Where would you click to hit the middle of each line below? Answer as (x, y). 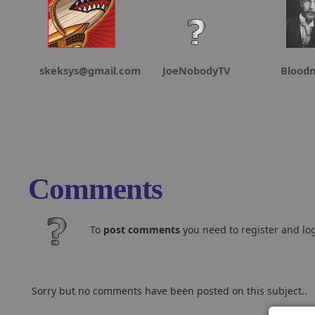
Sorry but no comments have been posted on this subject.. (169, 291)
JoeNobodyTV (196, 70)
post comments (142, 230)
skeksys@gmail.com (90, 70)
